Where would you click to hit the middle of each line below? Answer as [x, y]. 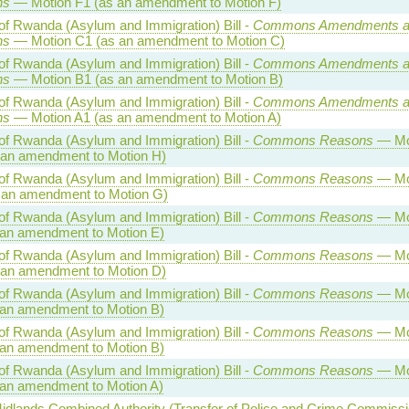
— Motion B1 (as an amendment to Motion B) [146, 79]
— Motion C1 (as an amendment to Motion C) [147, 40]
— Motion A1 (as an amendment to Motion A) [145, 117]
